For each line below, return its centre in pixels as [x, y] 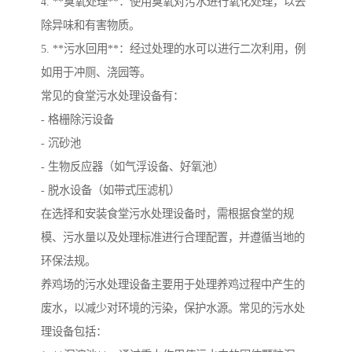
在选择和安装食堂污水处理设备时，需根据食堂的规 [167, 214]
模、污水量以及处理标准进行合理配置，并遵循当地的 [173, 238]
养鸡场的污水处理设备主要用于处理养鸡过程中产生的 [173, 285]
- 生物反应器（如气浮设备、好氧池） [132, 167]
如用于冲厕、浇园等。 [96, 73]
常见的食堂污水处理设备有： [114, 96]
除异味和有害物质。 [90, 26]
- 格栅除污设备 [77, 120]
